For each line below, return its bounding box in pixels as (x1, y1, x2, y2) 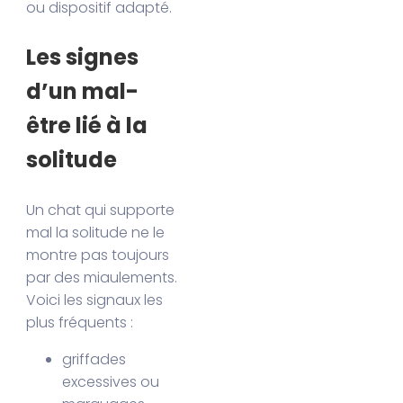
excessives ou (62, 372, 160, 393)
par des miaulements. (26, 267, 178, 289)
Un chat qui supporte (26, 200, 175, 221)
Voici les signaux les (26, 290, 164, 311)
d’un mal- (26, 76, 139, 107)
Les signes (26, 42, 139, 73)
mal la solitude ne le (26, 222, 166, 244)
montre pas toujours (26, 245, 170, 266)
